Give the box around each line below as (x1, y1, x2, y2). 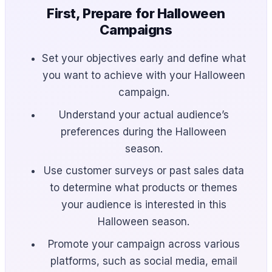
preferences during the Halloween (61, 125, 227, 138)
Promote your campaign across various (47, 237, 240, 250)
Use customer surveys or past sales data (43, 165, 244, 177)
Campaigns (100, 22, 172, 38)
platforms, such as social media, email (50, 254, 237, 267)
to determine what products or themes (50, 182, 238, 194)
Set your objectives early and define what (41, 52, 246, 65)
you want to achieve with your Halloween (42, 69, 245, 82)
